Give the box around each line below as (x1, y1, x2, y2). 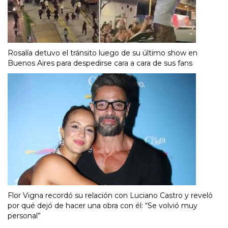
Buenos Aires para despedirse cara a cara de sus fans (8, 59, 192, 68)
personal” (8, 211, 41, 221)
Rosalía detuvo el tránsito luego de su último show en (8, 48, 197, 58)
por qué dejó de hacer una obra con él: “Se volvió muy (8, 201, 197, 211)
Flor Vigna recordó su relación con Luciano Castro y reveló (8, 191, 213, 201)
